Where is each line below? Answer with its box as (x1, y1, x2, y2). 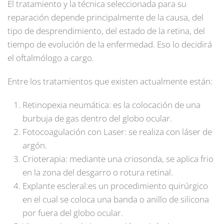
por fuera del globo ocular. (22, 207, 123, 219)
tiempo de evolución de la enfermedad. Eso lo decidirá (7, 38, 212, 50)
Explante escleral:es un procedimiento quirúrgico (22, 180, 208, 192)
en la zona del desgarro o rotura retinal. (22, 166, 173, 178)
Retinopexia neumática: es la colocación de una (22, 99, 200, 111)
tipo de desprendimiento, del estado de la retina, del (7, 25, 205, 37)
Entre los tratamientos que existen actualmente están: (7, 75, 212, 87)
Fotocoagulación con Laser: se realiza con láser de (22, 126, 212, 138)
